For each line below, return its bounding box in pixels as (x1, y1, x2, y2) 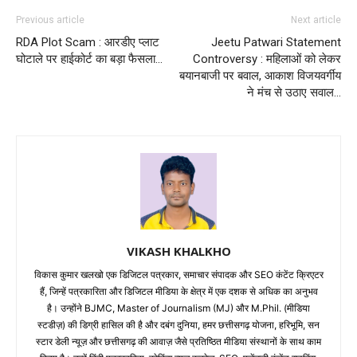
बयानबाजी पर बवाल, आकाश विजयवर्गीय (179, 68, 341, 83)
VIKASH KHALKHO (126, 242, 231, 259)
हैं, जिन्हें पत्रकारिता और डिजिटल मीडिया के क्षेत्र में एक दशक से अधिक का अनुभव (39, 284, 318, 297)
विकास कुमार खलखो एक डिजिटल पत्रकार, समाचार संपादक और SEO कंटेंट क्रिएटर (33, 268, 324, 280)
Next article (291, 14, 341, 25)
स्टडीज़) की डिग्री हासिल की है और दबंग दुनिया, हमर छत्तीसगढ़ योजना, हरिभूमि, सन (37, 318, 320, 331)
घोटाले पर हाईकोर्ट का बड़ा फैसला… (16, 51, 163, 66)
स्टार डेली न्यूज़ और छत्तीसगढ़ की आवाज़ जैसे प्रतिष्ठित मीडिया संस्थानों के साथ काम (36, 335, 321, 347)
